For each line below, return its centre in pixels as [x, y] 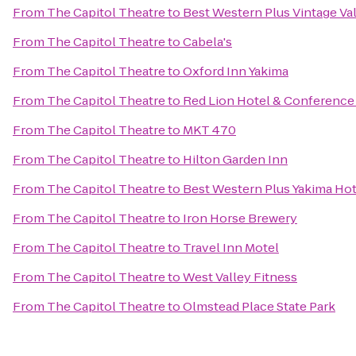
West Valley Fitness [240, 277]
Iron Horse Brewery [240, 218]
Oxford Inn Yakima [236, 71]
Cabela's [207, 42]
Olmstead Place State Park [259, 306]
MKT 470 [209, 130]
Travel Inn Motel [231, 248]
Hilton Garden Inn [235, 159]
